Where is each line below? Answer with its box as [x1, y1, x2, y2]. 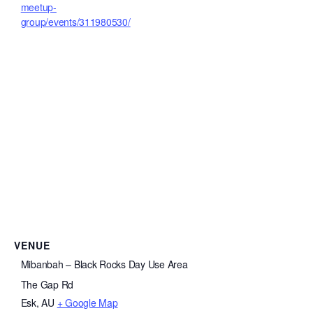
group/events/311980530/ [20, 15, 131, 29]
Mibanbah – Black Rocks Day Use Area [20, 257, 188, 272]
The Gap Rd [20, 277, 74, 291]
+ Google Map [57, 295, 118, 310]
